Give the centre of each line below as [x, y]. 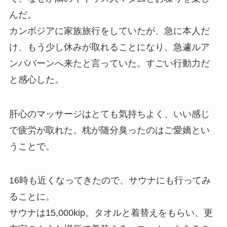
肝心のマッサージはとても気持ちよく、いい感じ [109, 114]
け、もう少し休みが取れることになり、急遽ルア [109, 47]
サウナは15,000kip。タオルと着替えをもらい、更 [111, 213]
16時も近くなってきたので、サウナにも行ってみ [110, 181]
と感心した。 [36, 79]
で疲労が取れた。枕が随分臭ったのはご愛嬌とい [109, 130]
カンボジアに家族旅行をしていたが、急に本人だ [109, 31]
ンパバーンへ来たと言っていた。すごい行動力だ [109, 63]
